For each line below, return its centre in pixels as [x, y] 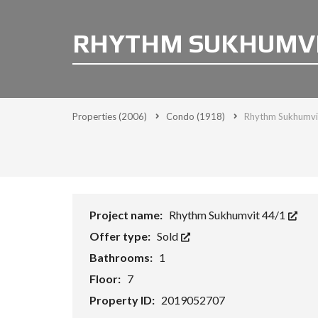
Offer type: [121, 236]
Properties [95, 116]
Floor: [106, 279]
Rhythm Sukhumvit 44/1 [228, 215]
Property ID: [123, 300]
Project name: [127, 215]
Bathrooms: [122, 257]
